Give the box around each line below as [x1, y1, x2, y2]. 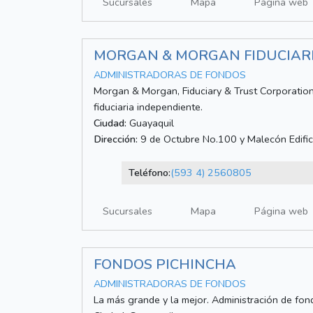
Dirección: [94, 132, 138, 147]
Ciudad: [94, 116, 126, 131]
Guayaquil [126, 116, 174, 131]
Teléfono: [128, 166, 170, 180]
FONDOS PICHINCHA [94, 255, 236, 275]
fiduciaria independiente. [94, 100, 203, 115]
